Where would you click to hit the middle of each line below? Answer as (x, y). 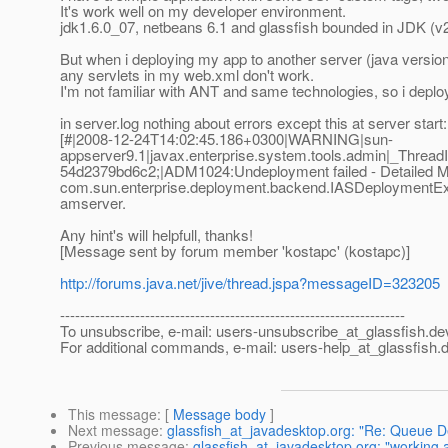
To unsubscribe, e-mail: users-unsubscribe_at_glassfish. (244, 331)
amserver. (93, 203)
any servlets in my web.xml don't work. (187, 75)
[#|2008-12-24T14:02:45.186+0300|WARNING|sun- (226, 139)
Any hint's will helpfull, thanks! (156, 235)
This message (112, 414)
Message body (219, 414)
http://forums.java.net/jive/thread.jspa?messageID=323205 (250, 283)
